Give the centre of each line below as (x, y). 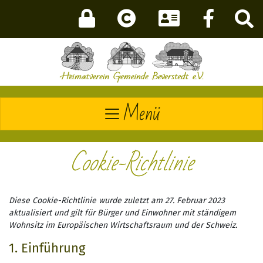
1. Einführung (47, 248)
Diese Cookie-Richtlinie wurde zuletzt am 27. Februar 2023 (117, 201)
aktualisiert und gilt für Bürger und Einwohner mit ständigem (122, 213)
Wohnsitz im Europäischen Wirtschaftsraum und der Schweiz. (123, 225)
